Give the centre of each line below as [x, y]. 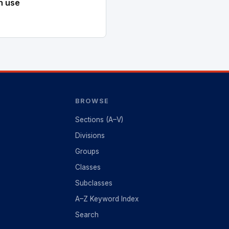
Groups [87, 151]
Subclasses [94, 183]
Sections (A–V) [99, 120]
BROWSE [92, 101]
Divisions [90, 135]
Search [87, 215]
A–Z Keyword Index [107, 199]
